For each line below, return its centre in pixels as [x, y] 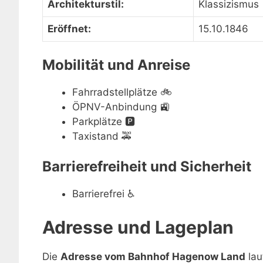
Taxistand [95, 136]
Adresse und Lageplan [138, 227]
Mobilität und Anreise [116, 65]
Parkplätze [97, 121]
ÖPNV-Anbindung [114, 107]
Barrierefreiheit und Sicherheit [147, 166]
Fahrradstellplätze [115, 92]
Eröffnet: [69, 29]
